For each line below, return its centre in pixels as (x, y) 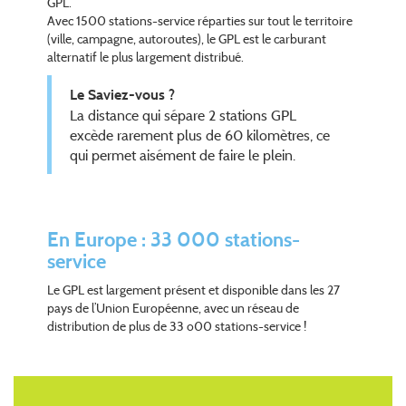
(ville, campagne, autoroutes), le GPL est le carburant (187, 39)
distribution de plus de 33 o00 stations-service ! (177, 326)
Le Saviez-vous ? (123, 95)
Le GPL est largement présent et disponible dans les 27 (194, 290)
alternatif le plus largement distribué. (146, 57)
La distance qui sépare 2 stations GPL (184, 115)
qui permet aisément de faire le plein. (183, 155)
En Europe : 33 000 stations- (174, 239)
